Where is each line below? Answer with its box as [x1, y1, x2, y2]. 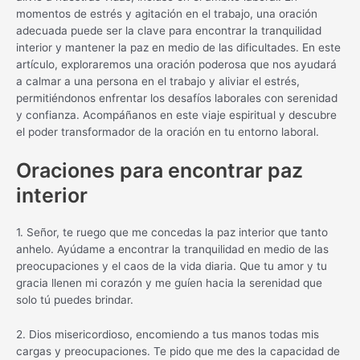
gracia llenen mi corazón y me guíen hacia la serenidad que [16, 276, 322, 290]
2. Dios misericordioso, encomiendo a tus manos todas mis [16, 327, 319, 341]
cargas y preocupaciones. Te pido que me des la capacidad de [16, 344, 340, 358]
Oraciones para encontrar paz [16, 158, 303, 183]
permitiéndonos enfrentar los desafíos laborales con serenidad [16, 92, 337, 105]
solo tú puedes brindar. [16, 293, 133, 307]
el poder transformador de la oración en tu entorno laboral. [16, 125, 319, 139]
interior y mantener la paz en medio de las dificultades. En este [16, 41, 341, 55]
